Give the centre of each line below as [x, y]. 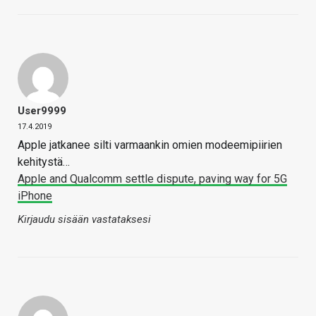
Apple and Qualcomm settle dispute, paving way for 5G [152, 179]
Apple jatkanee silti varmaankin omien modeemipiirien [150, 145]
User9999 [42, 111]
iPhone [35, 196]
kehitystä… [44, 162]
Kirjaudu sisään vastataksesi [84, 220]
